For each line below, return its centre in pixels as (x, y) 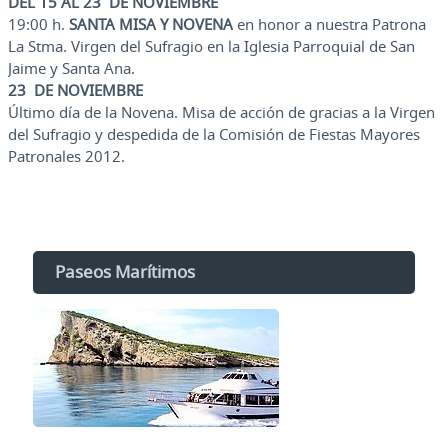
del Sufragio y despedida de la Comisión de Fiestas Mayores (214, 134)
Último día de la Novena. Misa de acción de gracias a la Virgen (221, 112)
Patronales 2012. (66, 156)
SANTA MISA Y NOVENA (151, 24)
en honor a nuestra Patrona (329, 24)
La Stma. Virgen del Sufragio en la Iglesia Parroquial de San (211, 46)
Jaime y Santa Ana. (71, 68)
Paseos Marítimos (125, 272)
